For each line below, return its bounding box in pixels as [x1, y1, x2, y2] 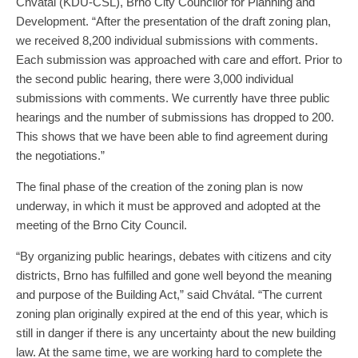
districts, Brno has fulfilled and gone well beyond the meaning [16, 268, 332, 283]
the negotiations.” [16, 149, 105, 163]
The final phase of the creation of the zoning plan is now [16, 180, 303, 194]
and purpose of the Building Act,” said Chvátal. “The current [16, 288, 322, 302]
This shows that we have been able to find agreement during [16, 129, 328, 144]
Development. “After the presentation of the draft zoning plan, [16, 14, 331, 29]
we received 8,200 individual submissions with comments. [16, 34, 318, 48]
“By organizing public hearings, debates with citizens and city [16, 249, 332, 264]
